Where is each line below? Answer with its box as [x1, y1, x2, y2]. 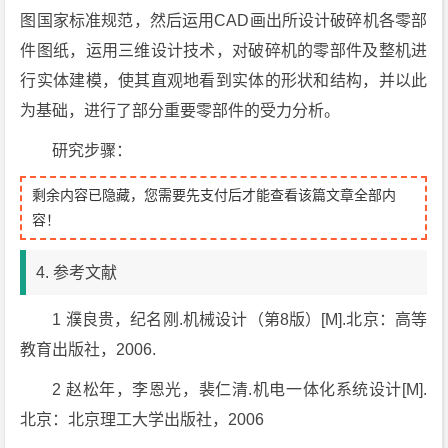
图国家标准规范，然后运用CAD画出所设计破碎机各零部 [20, 12, 428, 29]
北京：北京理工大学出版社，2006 [20, 411, 265, 428]
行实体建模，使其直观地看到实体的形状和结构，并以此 [20, 72, 428, 89]
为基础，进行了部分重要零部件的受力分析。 [20, 102, 341, 119]
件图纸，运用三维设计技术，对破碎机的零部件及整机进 [20, 42, 428, 59]
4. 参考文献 [36, 264, 118, 281]
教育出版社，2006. [20, 341, 157, 358]
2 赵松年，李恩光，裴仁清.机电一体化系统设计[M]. [52, 381, 428, 398]
